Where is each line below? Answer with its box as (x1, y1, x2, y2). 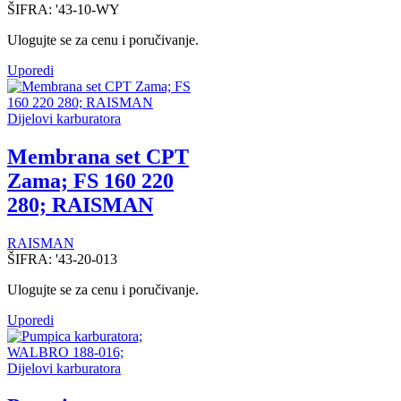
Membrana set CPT (7, 145, 189, 169)
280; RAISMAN (7, 193, 153, 218)
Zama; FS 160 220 (7, 169, 174, 193)
